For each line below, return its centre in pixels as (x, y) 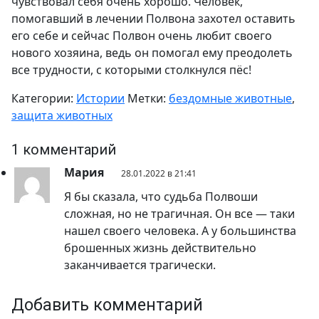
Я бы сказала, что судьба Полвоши (161, 197)
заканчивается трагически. (140, 265)
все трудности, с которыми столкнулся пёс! (131, 70)
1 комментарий (64, 150)
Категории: (44, 98)
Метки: (148, 98)
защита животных (62, 115)
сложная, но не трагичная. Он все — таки (179, 214)
